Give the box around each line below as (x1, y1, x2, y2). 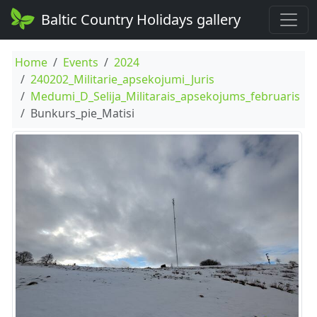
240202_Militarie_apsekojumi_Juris (30, 71, 214, 87)
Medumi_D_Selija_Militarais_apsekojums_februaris (30, 88, 300, 104)
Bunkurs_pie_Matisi (30, 105, 134, 121)
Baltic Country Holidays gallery (41, 10, 241, 29)
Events (62, 54, 98, 70)
